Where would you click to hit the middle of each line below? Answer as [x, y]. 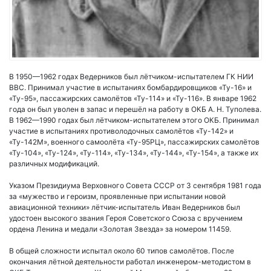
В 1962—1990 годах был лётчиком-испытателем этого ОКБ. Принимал [134, 120]
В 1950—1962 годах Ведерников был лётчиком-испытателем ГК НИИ [131, 77]
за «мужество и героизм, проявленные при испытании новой [117, 197]
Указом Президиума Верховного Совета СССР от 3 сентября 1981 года [135, 186]
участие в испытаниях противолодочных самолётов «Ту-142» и [121, 131]
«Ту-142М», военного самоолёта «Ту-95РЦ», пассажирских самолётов [134, 142]
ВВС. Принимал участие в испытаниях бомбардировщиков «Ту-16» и [130, 88]
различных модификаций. [54, 164]
